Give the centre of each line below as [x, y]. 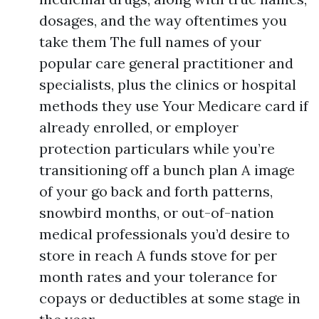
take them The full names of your [150, 42]
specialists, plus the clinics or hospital [168, 84]
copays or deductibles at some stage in [170, 298]
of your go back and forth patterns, [156, 191]
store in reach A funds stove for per [158, 255]
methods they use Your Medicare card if [174, 106]
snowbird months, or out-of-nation [157, 213]
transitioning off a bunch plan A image [167, 170]
